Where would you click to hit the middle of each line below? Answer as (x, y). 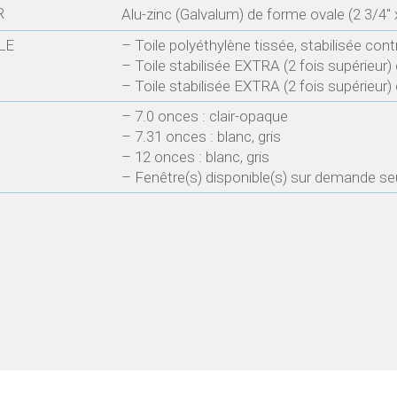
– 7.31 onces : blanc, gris (201, 137)
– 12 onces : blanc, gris (195, 157)
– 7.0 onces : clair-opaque (205, 117)
